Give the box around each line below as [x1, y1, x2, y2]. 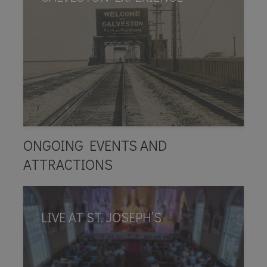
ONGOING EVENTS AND [23, 136, 167, 154]
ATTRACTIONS [23, 155, 113, 173]
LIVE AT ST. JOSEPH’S [41, 209, 162, 226]
